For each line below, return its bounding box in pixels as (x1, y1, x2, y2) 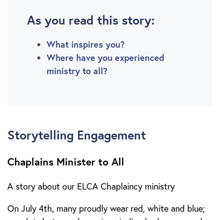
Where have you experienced (47, 52, 165, 63)
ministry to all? (47, 65, 108, 77)
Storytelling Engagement (7, 127, 146, 143)
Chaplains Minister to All (7, 155, 124, 169)
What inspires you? (47, 38, 125, 50)
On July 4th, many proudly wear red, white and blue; (7, 203, 205, 215)
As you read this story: (27, 12, 155, 28)
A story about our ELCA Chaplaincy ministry (7, 181, 175, 192)
